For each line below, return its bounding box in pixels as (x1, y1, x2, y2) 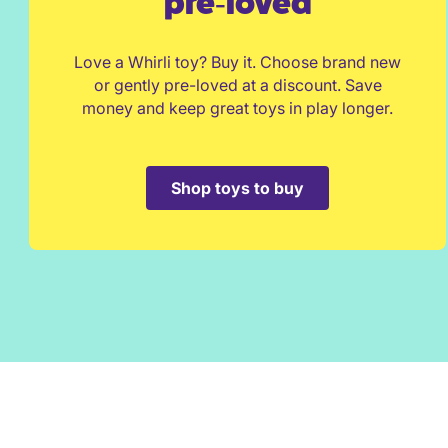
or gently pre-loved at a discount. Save (93, 75, 382, 95)
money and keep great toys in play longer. (82, 98, 393, 118)
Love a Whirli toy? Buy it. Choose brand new (74, 52, 401, 72)
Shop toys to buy (171, 178, 304, 198)
